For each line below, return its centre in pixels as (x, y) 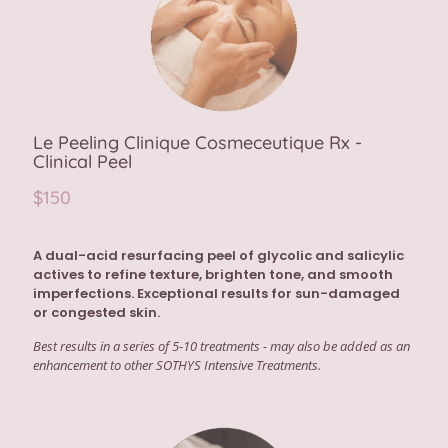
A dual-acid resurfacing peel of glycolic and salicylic (218, 256)
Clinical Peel (82, 162)
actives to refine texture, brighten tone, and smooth (213, 275)
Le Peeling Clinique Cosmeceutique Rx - (197, 143)
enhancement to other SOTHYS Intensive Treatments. (177, 365)
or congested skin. (96, 313)
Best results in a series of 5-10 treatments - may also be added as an (221, 346)
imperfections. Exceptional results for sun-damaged (216, 294)
